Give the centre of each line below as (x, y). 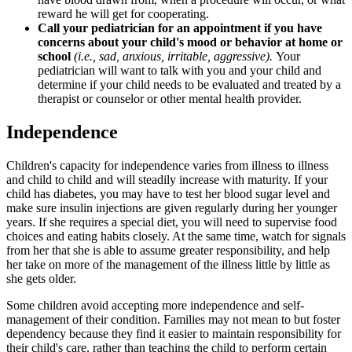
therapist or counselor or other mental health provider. (170, 98)
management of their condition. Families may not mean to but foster (173, 319)
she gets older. (41, 278)
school (56, 56)
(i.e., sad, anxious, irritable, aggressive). (175, 56)
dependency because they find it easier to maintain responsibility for (174, 333)
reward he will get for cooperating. (123, 13)
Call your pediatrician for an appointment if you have (180, 27)
